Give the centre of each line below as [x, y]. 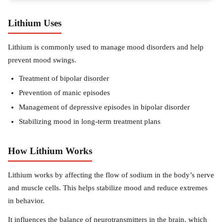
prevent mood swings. [42, 60]
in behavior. [26, 201]
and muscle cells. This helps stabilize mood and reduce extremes [108, 188]
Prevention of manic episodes [64, 93]
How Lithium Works [50, 151]
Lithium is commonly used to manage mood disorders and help [106, 47]
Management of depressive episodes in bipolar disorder [104, 107]
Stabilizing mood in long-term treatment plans [90, 121]
